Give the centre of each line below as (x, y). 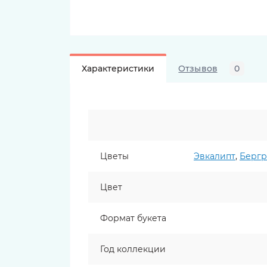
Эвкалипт (215, 156)
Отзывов (198, 69)
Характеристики (118, 69)
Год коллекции (133, 249)
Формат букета (133, 218)
